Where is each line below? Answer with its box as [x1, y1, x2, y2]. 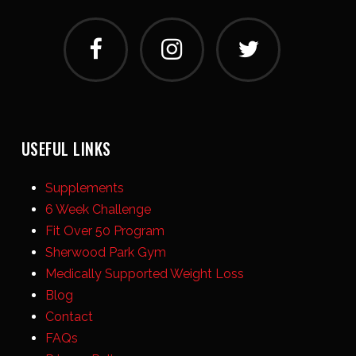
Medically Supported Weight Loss [44, 265, 244, 281]
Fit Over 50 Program [44, 222, 164, 238]
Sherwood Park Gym [44, 244, 166, 260]
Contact [44, 308, 93, 324]
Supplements [44, 180, 124, 195]
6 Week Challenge [44, 201, 151, 217]
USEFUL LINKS [21, 136, 111, 161]
